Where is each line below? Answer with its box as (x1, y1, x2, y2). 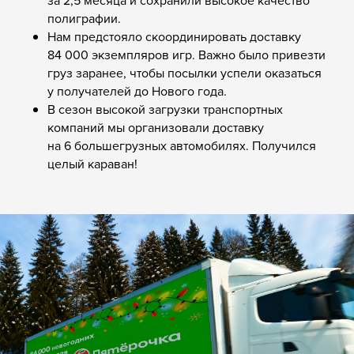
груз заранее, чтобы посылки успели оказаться (47, 63, 322, 81)
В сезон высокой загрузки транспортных (47, 100, 283, 118)
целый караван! (47, 154, 137, 172)
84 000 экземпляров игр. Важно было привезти (47, 45, 326, 63)
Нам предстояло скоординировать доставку (47, 27, 301, 45)
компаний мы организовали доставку (47, 118, 264, 136)
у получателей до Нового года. (47, 81, 227, 100)
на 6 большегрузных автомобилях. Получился (47, 136, 316, 154)
